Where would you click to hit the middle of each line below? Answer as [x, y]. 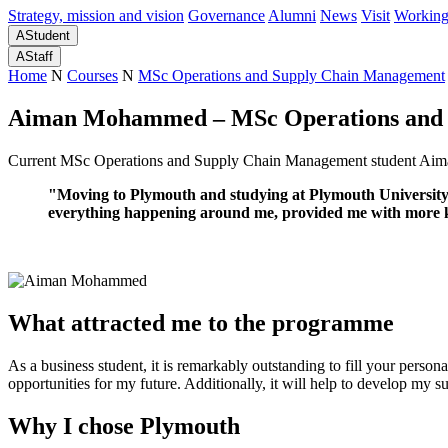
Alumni [292, 16]
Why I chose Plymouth [127, 425]
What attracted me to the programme [201, 322]
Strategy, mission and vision [96, 16]
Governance [226, 16]
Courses [92, 76]
